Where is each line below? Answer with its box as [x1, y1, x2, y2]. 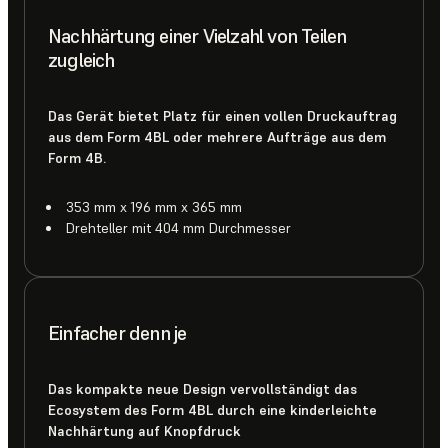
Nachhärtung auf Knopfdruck [48, 421, 241, 440]
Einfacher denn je [48, 319, 187, 346]
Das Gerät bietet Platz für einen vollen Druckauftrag [48, 106, 397, 125]
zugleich [48, 46, 115, 73]
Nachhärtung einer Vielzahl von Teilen [48, 22, 347, 49]
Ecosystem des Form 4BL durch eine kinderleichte [48, 400, 377, 419]
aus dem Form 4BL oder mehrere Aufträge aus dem [48, 127, 386, 146]
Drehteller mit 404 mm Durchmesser [66, 218, 291, 237]
